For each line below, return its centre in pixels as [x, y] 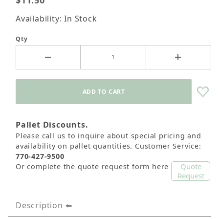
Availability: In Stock [56, 19]
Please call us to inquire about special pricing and [109, 136]
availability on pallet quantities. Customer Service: [109, 146]
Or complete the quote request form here [93, 167]
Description [39, 206]
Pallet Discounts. [52, 125]
